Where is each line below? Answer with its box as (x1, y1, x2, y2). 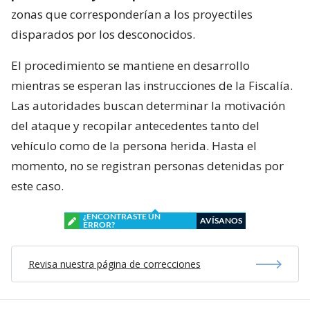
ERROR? (83, 219, 115, 230)
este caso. (11, 178, 64, 194)
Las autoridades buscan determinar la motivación (11, 98, 285, 114)
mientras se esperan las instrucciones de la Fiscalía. (11, 77, 293, 94)
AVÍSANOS (200, 215, 242, 226)
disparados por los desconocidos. (11, 26, 195, 43)
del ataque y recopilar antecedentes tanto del (11, 118, 259, 134)
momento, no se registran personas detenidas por (11, 158, 284, 174)
